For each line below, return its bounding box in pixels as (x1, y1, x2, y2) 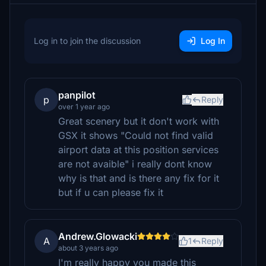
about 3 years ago (58, 243, 118, 252)
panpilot (58, 89, 96, 101)
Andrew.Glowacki (58, 230, 137, 242)
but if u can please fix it (58, 186, 163, 198)
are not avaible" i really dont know (58, 158, 212, 170)
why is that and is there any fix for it (58, 172, 219, 184)
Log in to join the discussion (34, 36, 141, 46)
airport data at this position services (58, 144, 218, 156)
